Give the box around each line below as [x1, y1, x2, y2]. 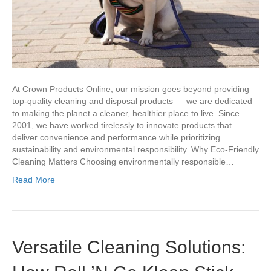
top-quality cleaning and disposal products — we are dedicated [12, 96, 252, 106]
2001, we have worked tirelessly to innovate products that [12, 120, 232, 131]
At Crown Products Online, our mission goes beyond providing [12, 84, 249, 94]
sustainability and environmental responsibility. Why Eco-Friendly [12, 145, 259, 155]
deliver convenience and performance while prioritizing [12, 132, 220, 143]
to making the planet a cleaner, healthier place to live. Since [12, 108, 240, 119]
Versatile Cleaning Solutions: [12, 237, 246, 258]
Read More [12, 175, 55, 185]
